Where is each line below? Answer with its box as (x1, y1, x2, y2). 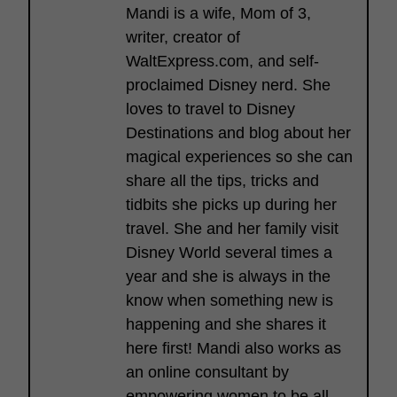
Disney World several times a (126, 244, 332, 261)
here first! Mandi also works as (126, 339, 341, 357)
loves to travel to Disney (126, 100, 295, 118)
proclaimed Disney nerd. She (126, 76, 331, 94)
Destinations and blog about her (126, 124, 351, 142)
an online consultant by (126, 363, 289, 381)
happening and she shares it (126, 315, 326, 333)
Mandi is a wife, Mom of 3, (126, 4, 311, 22)
